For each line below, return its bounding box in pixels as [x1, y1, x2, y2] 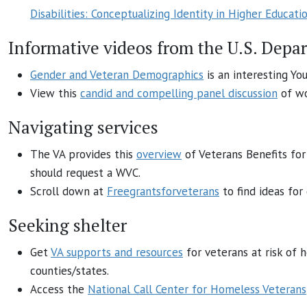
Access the [30, 281, 88, 297]
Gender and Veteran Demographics [30, 66, 204, 82]
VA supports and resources [51, 244, 183, 260]
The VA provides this [30, 146, 136, 162]
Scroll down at [30, 183, 107, 199]
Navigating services [8, 115, 158, 138]
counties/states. [30, 262, 109, 278]
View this [30, 85, 80, 101]
